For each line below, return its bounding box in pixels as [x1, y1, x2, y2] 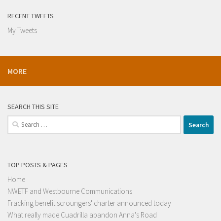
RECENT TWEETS [7, 11, 54, 21]
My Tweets [7, 26, 37, 36]
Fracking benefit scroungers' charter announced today [7, 198, 171, 208]
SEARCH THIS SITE [7, 102, 59, 111]
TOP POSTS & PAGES [7, 160, 68, 170]
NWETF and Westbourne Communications [7, 186, 132, 196]
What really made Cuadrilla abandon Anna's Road [7, 210, 157, 220]
